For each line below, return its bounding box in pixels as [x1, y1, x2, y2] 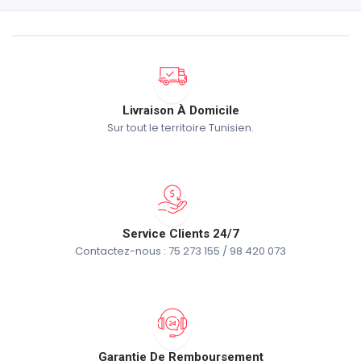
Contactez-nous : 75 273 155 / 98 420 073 [75, 243, 286, 259]
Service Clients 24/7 [122, 226, 239, 241]
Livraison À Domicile [122, 102, 239, 118]
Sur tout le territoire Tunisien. [107, 119, 254, 135]
